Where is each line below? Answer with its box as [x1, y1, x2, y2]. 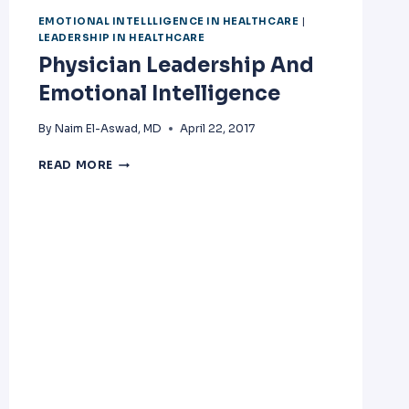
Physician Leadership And [37, 53, 314, 79]
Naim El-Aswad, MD [54, 121, 162, 136]
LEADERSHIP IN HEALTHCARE [37, 32, 205, 44]
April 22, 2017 [179, 121, 255, 136]
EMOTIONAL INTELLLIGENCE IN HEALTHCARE [37, 16, 299, 27]
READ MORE [37, 158, 114, 173]
